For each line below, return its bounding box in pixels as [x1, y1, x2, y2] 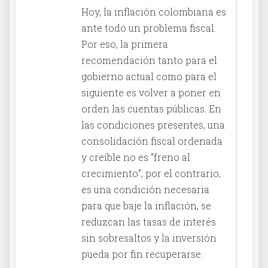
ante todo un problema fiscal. [81, 21, 216, 34]
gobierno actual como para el [81, 69, 217, 83]
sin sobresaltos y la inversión [81, 231, 217, 244]
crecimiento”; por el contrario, [81, 166, 221, 179]
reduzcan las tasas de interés [81, 215, 216, 228]
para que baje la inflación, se [81, 199, 211, 212]
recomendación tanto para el [81, 53, 217, 66]
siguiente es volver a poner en [81, 86, 221, 99]
